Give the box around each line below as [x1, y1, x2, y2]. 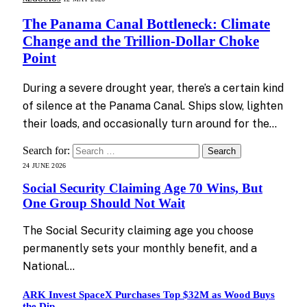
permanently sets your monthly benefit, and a [23, 242, 257, 256]
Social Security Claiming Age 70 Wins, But [23, 181, 262, 196]
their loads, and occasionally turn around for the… [23, 116, 277, 130]
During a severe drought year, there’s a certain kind [23, 81, 284, 95]
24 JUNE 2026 [23, 161, 66, 169]
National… [23, 260, 75, 273]
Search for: [23, 144, 70, 156]
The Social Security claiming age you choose [23, 224, 254, 238]
